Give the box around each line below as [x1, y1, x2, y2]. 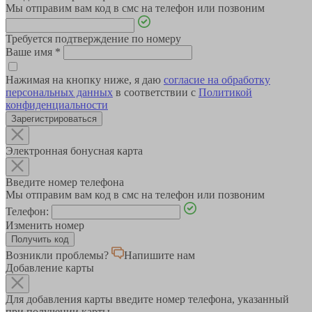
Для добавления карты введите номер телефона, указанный [6, 293, 289, 306]
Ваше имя [6, 46, 55, 58]
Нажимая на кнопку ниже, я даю [6, 74, 164, 86]
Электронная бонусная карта [6, 145, 143, 157]
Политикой [198, 86, 252, 99]
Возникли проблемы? [6, 249, 109, 262]
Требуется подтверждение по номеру [6, 33, 181, 45]
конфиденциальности [6, 99, 108, 111]
